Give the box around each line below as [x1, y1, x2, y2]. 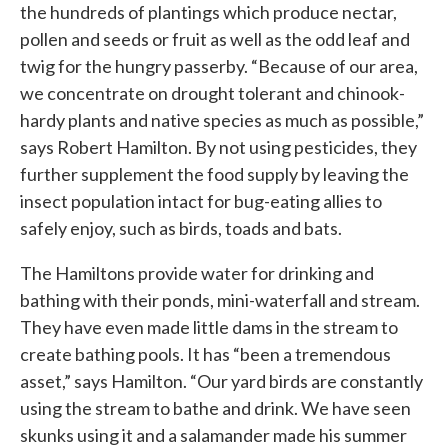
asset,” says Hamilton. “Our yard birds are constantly [20, 369, 423, 392]
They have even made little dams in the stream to [20, 315, 398, 338]
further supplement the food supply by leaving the [20, 162, 409, 185]
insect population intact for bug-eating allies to [20, 189, 382, 212]
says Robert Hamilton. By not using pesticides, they [20, 135, 417, 158]
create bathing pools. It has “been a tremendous [20, 342, 391, 365]
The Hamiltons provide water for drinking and [20, 261, 374, 284]
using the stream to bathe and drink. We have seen [20, 396, 411, 419]
